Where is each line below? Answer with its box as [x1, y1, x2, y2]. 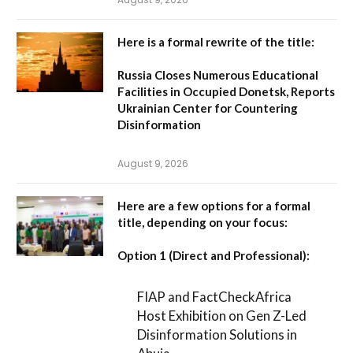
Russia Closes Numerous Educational [117, 68, 318, 83]
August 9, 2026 [117, 157, 188, 171]
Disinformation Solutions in [137, 325, 298, 343]
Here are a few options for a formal [117, 199, 310, 214]
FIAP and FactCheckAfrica [137, 288, 292, 305]
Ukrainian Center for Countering [117, 101, 298, 116]
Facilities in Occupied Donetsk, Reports [117, 84, 335, 99]
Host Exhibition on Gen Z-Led [137, 307, 307, 324]
